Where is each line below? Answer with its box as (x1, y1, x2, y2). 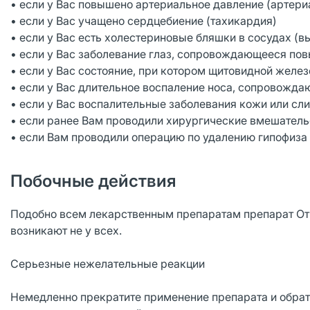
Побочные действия (10, 171, 176, 191)
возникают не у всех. (10, 224, 122, 237)
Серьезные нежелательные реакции (10, 257, 205, 271)
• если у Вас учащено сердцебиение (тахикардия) (10, 14, 277, 28)
